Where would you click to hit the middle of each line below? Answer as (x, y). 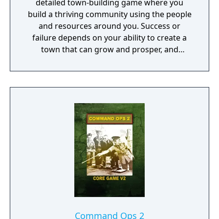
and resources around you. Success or (109, 26)
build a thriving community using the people (109, 14)
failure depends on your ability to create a (109, 38)
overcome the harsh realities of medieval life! (109, 61)
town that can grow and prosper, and (109, 49)
